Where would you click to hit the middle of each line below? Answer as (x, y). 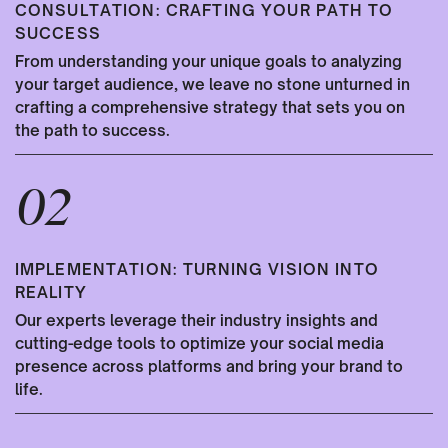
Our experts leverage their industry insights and (196, 321)
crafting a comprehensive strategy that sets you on (209, 108)
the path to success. (92, 131)
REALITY (50, 292)
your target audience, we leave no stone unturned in (212, 85)
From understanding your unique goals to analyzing (208, 62)
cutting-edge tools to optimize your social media (199, 344)
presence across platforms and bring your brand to (208, 367)
